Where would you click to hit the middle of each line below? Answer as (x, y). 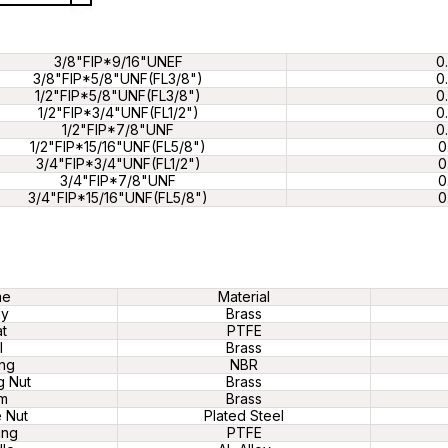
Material (244, 296)
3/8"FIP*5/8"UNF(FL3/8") (118, 78)
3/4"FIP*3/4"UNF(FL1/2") (118, 163)
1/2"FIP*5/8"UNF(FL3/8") (118, 95)
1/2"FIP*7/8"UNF (118, 129)
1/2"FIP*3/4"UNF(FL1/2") (118, 112)
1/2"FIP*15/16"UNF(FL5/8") (118, 146)
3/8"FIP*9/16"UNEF (118, 61)
